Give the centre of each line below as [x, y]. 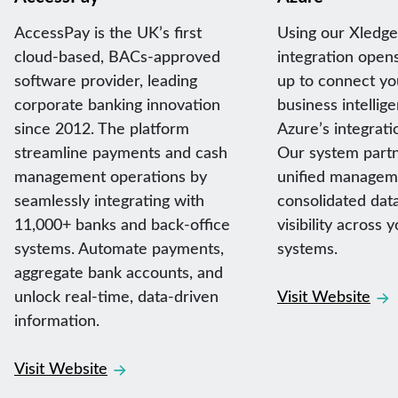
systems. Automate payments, [119, 248]
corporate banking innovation [117, 104]
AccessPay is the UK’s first [108, 32]
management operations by [111, 176]
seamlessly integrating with [109, 200]
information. [57, 320]
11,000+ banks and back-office [122, 224]
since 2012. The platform [102, 128]
